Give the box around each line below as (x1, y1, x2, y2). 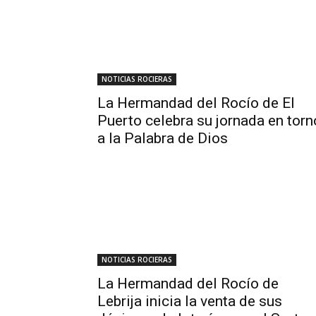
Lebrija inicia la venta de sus (97, 293, 282, 310)
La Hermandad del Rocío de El (97, 95, 295, 111)
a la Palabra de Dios (97, 130, 228, 147)
